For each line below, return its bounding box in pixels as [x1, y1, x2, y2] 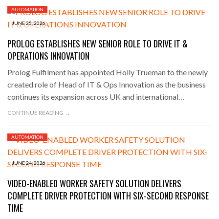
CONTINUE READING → [7, 109, 70, 116]
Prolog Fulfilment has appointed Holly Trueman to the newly [7, 67, 208, 77]
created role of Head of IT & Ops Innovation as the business [7, 79, 206, 89]
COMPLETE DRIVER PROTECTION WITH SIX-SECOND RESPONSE [7, 189, 209, 202]
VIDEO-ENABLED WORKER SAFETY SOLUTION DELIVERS [7, 176, 181, 190]
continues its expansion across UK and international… [7, 91, 184, 101]
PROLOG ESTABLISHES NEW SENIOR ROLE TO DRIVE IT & [7, 37, 188, 50]
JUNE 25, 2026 [12, 20, 45, 26]
